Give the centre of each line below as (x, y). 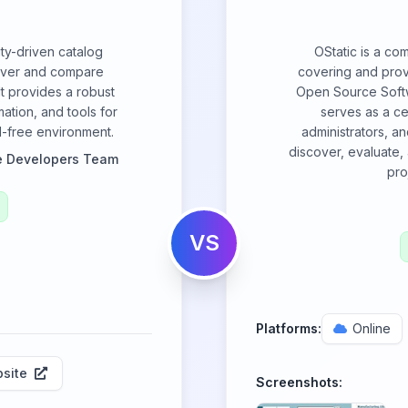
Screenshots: (299, 382)
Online (372, 328)
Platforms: (289, 328)
